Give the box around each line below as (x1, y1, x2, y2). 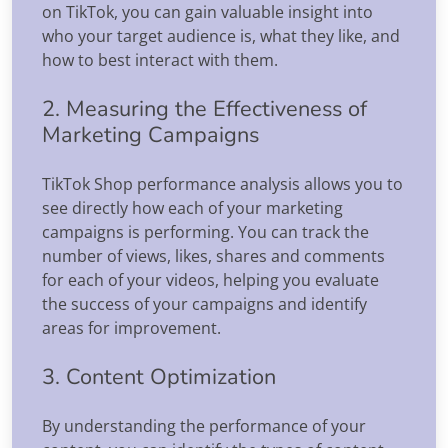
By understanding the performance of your (42, 414, 366, 437)
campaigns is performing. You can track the (42, 220, 369, 243)
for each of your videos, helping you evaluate (42, 268, 379, 291)
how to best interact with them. (42, 48, 278, 71)
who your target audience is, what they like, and (42, 24, 400, 47)
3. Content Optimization (42, 361, 276, 392)
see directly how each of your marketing (42, 196, 343, 219)
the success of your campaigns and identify (42, 292, 367, 315)
